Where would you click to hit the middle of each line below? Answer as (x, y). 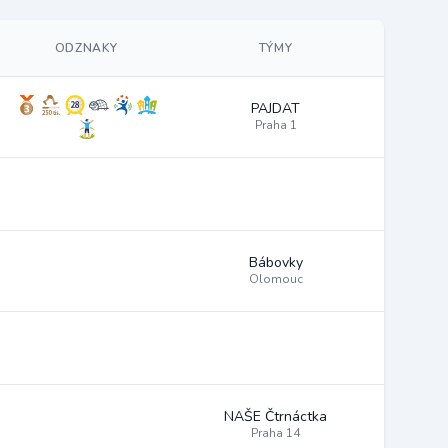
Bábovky (275, 262)
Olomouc (275, 279)
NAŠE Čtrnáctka (275, 416)
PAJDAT (275, 108)
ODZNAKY (86, 48)
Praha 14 (275, 433)
